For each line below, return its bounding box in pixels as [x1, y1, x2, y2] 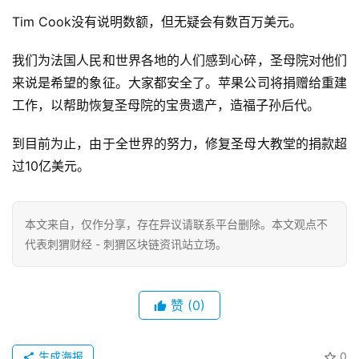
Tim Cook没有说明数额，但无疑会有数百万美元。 [12, 14, 302, 30]
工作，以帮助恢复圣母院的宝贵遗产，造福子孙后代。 [12, 97, 320, 114]
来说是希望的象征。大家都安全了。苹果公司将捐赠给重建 [12, 75, 347, 91]
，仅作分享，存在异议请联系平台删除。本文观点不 [70, 217, 328, 232]
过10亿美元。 [12, 158, 90, 175]
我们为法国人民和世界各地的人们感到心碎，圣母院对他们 [12, 52, 347, 69]
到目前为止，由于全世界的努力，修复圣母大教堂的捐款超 [12, 135, 347, 152]
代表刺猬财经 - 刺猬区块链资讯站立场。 [25, 237, 227, 252]
